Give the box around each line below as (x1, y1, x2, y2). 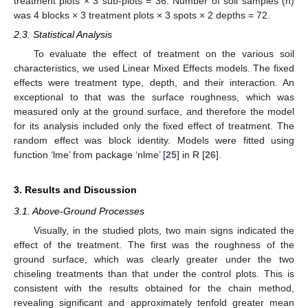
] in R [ (177, 148, 205, 160)
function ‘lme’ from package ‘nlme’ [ (14, 148, 166, 160)
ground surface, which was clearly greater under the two (14, 254, 294, 265)
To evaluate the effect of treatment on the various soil (33, 47, 294, 59)
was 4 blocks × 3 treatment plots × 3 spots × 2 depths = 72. (14, 9, 270, 21)
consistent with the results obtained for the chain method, (14, 283, 294, 294)
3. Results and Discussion (14, 184, 137, 195)
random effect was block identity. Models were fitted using (14, 134, 294, 146)
